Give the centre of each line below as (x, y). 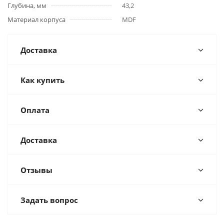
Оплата (35, 110)
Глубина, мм (27, 5)
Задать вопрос (49, 200)
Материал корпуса (36, 19)
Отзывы (36, 170)
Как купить (42, 80)
